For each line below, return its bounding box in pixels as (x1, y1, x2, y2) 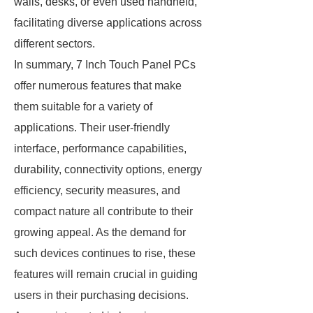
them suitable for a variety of (14, 101, 152, 112)
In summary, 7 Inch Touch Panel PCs (14, 59, 196, 71)
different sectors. (14, 38, 95, 50)
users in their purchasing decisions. (14, 289, 189, 301)
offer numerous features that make (14, 80, 182, 92)
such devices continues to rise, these (14, 247, 196, 259)
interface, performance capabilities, (14, 143, 187, 154)
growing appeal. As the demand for (14, 226, 186, 238)
